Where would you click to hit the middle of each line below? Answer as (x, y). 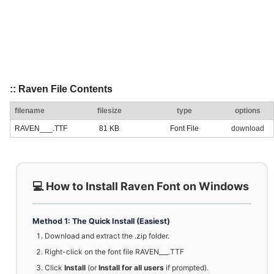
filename (30, 111)
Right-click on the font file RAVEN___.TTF (114, 252)
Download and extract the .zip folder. (107, 236)
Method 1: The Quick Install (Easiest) (101, 221)
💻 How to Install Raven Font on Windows (141, 187)
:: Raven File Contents (61, 89)
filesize (109, 111)
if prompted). (186, 268)
